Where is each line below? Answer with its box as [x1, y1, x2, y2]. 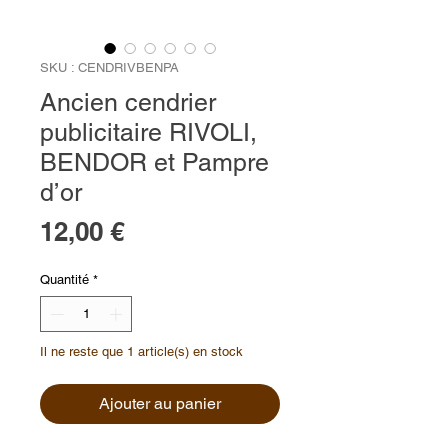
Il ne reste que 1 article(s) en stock [40, 343, 243, 359]
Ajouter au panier [99, 393, 221, 413]
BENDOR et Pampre [40, 148, 269, 178]
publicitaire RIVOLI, [40, 118, 257, 148]
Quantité [40, 272, 89, 288]
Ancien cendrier [40, 88, 216, 118]
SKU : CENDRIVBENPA [40, 60, 179, 76]
